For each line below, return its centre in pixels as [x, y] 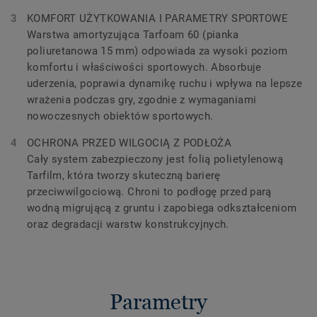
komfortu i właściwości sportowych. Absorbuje [144, 67]
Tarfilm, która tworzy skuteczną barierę [124, 175]
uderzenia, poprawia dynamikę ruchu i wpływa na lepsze [165, 83]
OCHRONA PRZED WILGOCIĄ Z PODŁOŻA [129, 143]
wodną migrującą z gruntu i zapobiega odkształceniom [162, 208]
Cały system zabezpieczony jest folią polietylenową [155, 159]
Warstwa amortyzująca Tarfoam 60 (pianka [133, 35]
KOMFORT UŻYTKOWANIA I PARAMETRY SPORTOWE [158, 18]
